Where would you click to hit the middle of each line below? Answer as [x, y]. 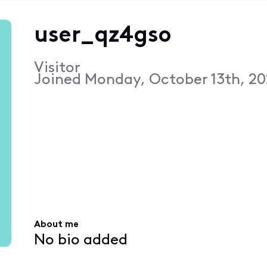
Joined [59, 80]
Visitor [57, 68]
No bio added [80, 240]
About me [56, 225]
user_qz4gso [103, 36]
